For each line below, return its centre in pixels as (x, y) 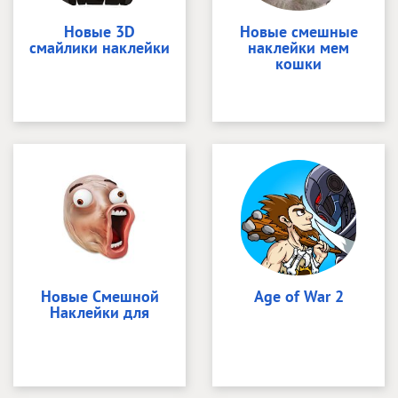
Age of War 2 (298, 296)
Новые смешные (298, 31)
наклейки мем (298, 47)
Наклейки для (99, 312)
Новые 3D (99, 31)
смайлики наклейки (99, 47)
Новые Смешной (99, 296)
